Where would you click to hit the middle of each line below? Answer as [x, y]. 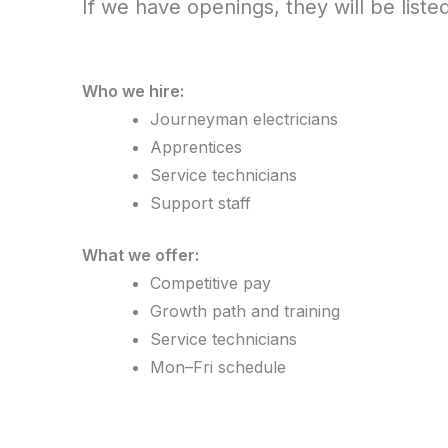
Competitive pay [210, 283]
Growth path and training [245, 311]
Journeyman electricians [244, 119]
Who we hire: [133, 91]
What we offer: [140, 255]
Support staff [200, 203]
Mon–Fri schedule [218, 367]
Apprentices [196, 147]
